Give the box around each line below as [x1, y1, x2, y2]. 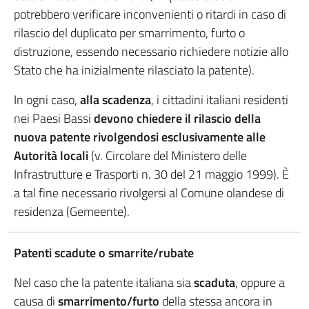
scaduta [194, 273, 235, 292]
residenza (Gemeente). [14, 202, 130, 221]
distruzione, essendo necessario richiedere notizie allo [14, 42, 288, 61]
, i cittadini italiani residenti [151, 90, 288, 109]
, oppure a [235, 273, 285, 292]
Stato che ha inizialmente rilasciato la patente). [14, 61, 255, 79]
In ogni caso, [14, 90, 80, 109]
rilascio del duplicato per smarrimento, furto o [14, 23, 245, 42]
